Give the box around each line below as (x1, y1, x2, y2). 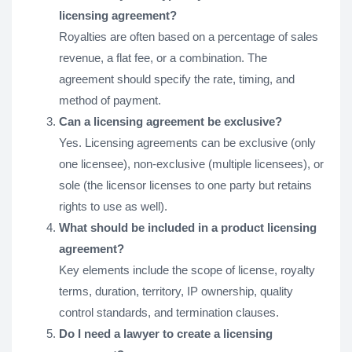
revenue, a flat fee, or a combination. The (59, 50, 267, 64)
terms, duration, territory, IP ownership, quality (59, 284, 293, 298)
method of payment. (59, 93, 161, 107)
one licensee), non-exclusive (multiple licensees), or (59, 156, 324, 170)
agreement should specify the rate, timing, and (59, 71, 295, 86)
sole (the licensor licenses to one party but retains (59, 178, 312, 192)
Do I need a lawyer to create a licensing (59, 326, 273, 340)
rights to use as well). (59, 199, 167, 213)
